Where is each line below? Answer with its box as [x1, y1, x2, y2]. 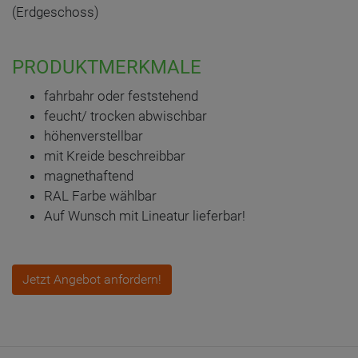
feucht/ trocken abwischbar [44, 108, 207, 124]
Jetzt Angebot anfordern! [22, 272, 161, 287]
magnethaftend [44, 168, 133, 184]
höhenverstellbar [44, 128, 143, 144]
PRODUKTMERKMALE [12, 56, 201, 78]
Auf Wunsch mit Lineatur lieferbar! [44, 208, 245, 224]
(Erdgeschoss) [12, 4, 99, 20]
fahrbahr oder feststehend [44, 88, 198, 104]
